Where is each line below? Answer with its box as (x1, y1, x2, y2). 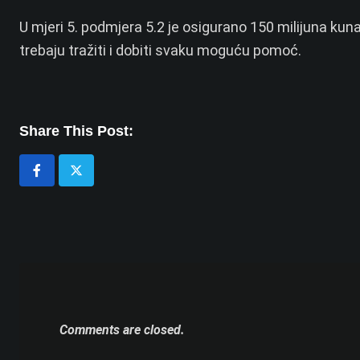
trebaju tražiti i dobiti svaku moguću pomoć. (19, 42, 301, 59)
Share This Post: (19, 123, 133, 140)
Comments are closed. (59, 322, 185, 338)
